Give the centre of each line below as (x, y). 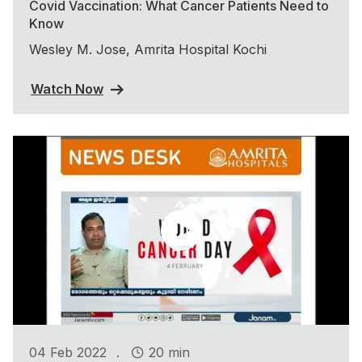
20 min (169, 352)
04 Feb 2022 (68, 352)
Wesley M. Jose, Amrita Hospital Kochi (148, 49)
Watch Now (67, 89)
